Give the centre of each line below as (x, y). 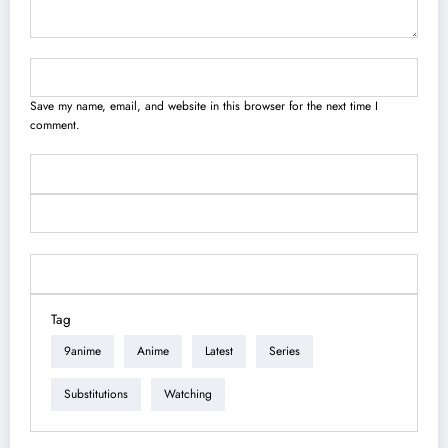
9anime (82, 351)
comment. (55, 125)
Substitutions (96, 394)
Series (284, 351)
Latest (219, 351)
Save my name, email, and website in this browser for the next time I (204, 106)
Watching (188, 394)
